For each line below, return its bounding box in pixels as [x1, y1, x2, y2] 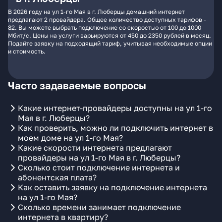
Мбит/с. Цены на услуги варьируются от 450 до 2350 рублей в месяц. [8, 32, 211, 39]
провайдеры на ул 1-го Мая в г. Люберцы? [18, 153, 180, 163]
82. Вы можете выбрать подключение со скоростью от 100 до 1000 [8, 24, 201, 31]
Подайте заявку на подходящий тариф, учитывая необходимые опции [8, 40, 212, 47]
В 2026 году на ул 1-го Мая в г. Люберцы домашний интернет [8, 8, 185, 15]
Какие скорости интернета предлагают [18, 143, 172, 153]
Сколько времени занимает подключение [18, 202, 181, 212]
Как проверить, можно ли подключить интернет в [18, 123, 213, 133]
